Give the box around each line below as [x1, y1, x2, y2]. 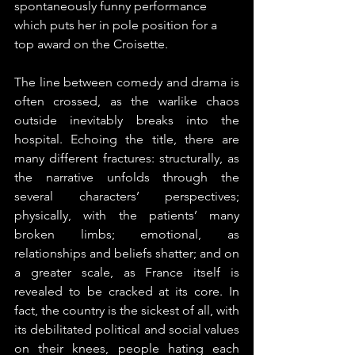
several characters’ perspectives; [14, 189, 239, 204]
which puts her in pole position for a [14, 17, 220, 32]
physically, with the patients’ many [14, 208, 239, 223]
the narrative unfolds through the [14, 170, 239, 185]
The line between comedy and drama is [14, 74, 239, 90]
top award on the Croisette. [14, 36, 171, 52]
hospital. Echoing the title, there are [14, 132, 239, 147]
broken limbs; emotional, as [14, 227, 239, 242]
